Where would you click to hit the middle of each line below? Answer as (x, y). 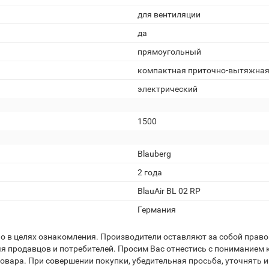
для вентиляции (169, 14)
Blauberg (154, 154)
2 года (150, 172)
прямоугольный (169, 52)
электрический (168, 89)
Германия (157, 210)
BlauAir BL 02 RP (169, 191)
